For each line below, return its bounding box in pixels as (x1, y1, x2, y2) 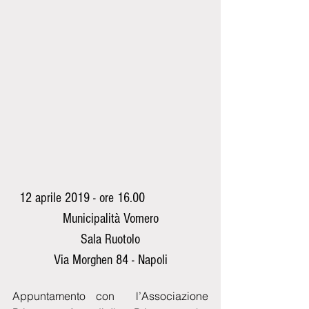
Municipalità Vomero (62, 210, 159, 226)
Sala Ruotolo (81, 231, 140, 247)
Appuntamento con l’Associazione (12, 288, 208, 303)
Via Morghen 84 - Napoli (53, 252, 168, 268)
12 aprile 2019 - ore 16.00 (19, 190, 145, 206)
